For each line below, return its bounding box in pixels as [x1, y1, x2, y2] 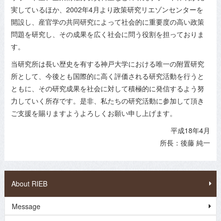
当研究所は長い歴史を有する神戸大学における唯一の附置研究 [11, 59, 205, 69]
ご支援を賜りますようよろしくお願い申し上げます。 [11, 108, 177, 118]
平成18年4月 [170, 125, 210, 136]
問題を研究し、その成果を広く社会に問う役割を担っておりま [11, 29, 205, 39]
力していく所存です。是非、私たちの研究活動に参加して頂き [11, 96, 205, 106]
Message [11, 201, 40, 211]
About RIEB [11, 178, 47, 188]
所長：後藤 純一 [159, 138, 210, 148]
